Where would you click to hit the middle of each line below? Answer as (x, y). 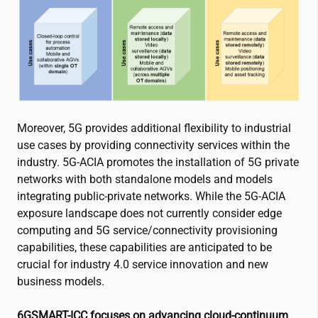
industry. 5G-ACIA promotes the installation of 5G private (158, 163)
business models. (61, 282)
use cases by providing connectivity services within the (153, 146)
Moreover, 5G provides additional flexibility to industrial (154, 128)
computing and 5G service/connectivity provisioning (147, 231)
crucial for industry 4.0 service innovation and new (143, 265)
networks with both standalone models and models (145, 180)
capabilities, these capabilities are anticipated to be (144, 248)
